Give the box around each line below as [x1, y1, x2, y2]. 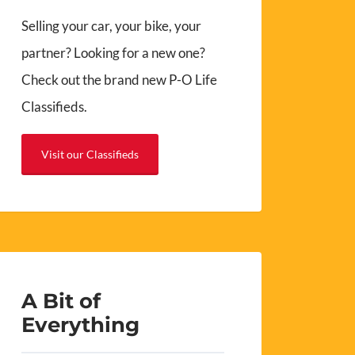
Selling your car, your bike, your [21, 17, 202, 34]
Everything [21, 312, 140, 338]
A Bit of [21, 288, 101, 314]
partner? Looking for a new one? [21, 44, 206, 61]
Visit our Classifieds [41, 147, 139, 161]
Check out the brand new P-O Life [21, 71, 218, 88]
